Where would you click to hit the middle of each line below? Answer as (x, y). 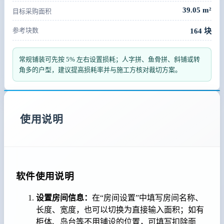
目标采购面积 (32, 11)
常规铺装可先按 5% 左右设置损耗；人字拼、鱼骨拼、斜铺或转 (109, 59)
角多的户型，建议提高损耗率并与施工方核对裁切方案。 (100, 70)
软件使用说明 (45, 176)
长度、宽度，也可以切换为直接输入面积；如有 (120, 210)
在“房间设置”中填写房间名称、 (147, 198)
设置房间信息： (64, 198)
